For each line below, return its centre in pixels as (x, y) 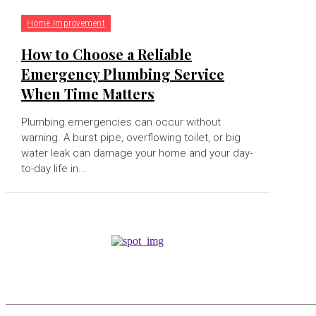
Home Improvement (66, 23)
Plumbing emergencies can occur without (121, 122)
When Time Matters (88, 93)
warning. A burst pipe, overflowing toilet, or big (131, 137)
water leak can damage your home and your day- (137, 153)
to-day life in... (54, 168)
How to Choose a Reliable (107, 54)
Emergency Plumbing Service (123, 73)
